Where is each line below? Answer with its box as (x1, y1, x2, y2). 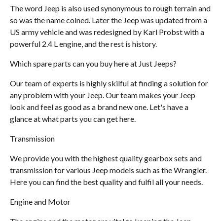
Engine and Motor (10, 196, 72, 206)
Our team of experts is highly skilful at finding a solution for (10, 78, 208, 88)
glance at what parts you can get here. (10, 113, 136, 123)
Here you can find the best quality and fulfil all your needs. (10, 177, 203, 186)
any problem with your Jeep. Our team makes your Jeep (10, 90, 195, 100)
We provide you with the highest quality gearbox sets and (10, 153, 202, 163)
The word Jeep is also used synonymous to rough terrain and (10, 3, 211, 13)
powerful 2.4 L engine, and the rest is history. (10, 38, 158, 48)
